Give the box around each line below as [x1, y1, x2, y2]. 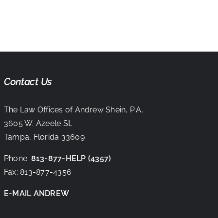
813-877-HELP [31, 154, 86, 163]
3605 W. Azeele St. [3, 119, 73, 128]
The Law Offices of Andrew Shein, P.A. [3, 105, 143, 114]
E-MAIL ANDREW [3, 189, 70, 198]
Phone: [3, 154, 29, 163]
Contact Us [3, 76, 52, 88]
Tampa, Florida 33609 [3, 132, 85, 142]
